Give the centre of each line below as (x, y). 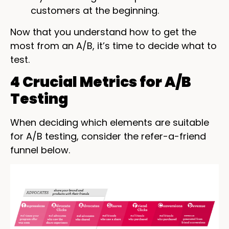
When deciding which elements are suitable (110, 122)
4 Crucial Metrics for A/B (101, 82)
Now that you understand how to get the (103, 32)
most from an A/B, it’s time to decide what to (113, 45)
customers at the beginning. (95, 11)
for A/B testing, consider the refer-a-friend (108, 136)
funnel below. (40, 150)
